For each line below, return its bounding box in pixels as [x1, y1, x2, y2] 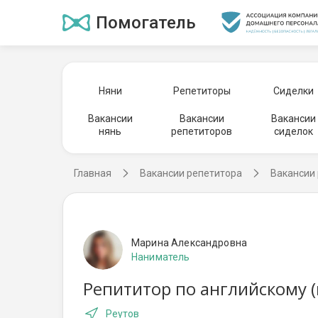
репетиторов [171, 126, 233, 137]
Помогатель [96, 13, 196, 33]
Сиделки [273, 85, 314, 97]
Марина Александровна [131, 237, 247, 248]
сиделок [274, 126, 313, 137]
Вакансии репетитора [140, 168, 242, 179]
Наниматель [131, 251, 190, 263]
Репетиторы [172, 85, 231, 97]
